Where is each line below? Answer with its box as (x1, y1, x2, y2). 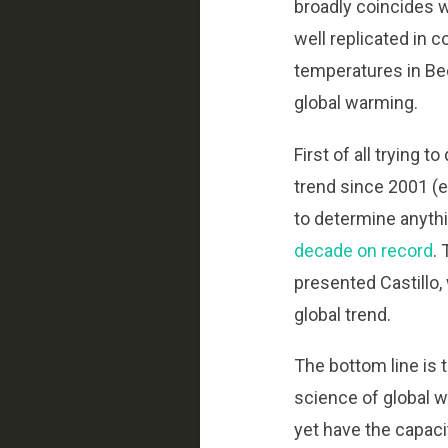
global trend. (294, 303, 392, 325)
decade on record (294, 239, 434, 261)
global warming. (294, 91, 419, 113)
